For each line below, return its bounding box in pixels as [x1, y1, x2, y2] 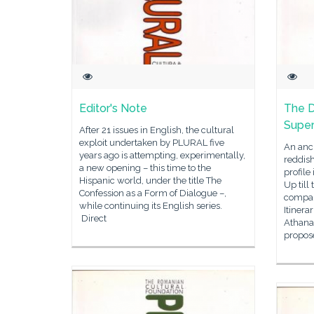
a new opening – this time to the [79, 163, 211, 173]
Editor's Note [79, 102, 147, 115]
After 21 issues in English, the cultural [79, 125, 234, 135]
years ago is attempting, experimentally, [79, 150, 245, 161]
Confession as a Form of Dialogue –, [79, 188, 226, 198]
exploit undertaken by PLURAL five [79, 137, 224, 148]
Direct [79, 213, 107, 224]
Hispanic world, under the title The [79, 175, 221, 186]
